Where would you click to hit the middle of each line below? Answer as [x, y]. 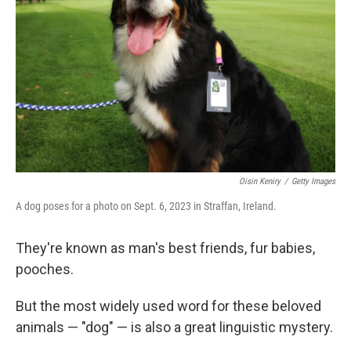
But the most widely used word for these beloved [168, 306]
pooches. [45, 269]
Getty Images [313, 181]
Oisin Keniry [260, 181]
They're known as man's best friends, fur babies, [165, 248]
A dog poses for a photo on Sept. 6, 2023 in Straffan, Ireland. [146, 206]
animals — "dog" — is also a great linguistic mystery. [174, 327]
